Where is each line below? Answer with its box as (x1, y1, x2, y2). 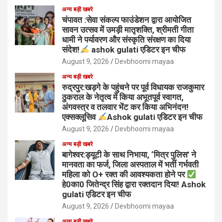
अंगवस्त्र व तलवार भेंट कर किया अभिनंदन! (62, 102, 189, 112)
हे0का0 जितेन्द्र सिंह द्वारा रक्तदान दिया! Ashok (62, 179, 206, 190)
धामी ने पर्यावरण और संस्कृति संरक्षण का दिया (62, 35, 191, 45)
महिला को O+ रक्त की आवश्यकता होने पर (62, 169, 187, 180)
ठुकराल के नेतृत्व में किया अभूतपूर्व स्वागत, (62, 92, 183, 103)
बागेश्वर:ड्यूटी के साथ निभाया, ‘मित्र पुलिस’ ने (62, 150, 196, 160)
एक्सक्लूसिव (62, 112, 98, 122)
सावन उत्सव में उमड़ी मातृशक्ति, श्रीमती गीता (62, 25, 194, 35)
